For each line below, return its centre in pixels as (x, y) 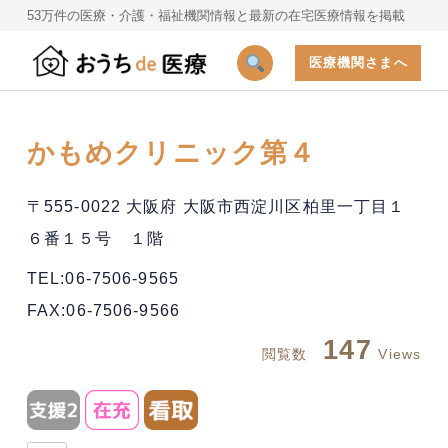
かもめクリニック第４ (171, 154)
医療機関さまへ (358, 62)
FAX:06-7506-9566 (103, 309)
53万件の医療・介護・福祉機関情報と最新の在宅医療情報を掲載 (215, 15)
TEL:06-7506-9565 (111, 277)
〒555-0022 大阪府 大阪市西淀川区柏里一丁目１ (216, 205)
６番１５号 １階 (95, 237)
